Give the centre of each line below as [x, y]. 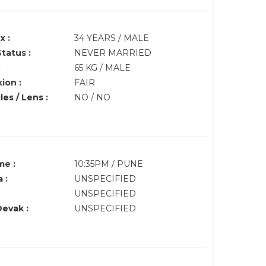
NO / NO [92, 97]
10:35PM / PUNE [110, 164]
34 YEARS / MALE [111, 38]
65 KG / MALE [102, 68]
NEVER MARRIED [113, 53]
